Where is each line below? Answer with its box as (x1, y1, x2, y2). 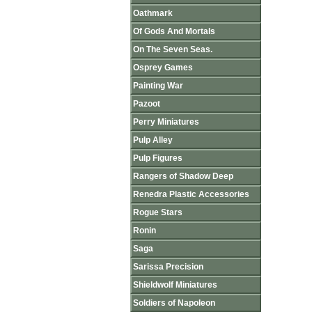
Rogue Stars (133, 208, 182, 217)
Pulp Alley (133, 135, 173, 145)
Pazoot (133, 99, 160, 109)
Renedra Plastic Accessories (133, 189, 249, 199)
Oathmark (133, 8, 173, 18)
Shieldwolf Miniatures (133, 280, 217, 290)
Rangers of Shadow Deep (133, 171, 233, 181)
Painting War (133, 81, 183, 91)
